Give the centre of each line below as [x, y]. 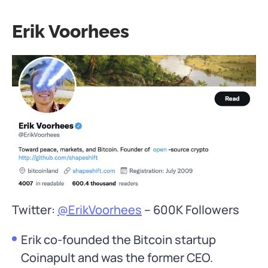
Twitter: [35, 210]
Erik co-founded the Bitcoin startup [118, 240]
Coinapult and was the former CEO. [117, 258]
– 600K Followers [191, 210]
